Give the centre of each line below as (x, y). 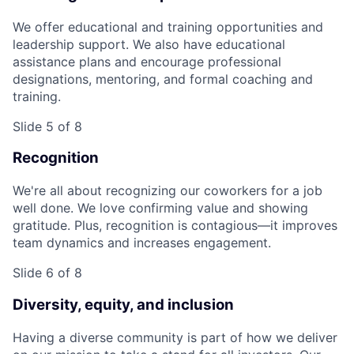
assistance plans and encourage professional (147, 61)
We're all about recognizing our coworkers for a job (168, 191)
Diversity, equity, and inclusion (123, 304)
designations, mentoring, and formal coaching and (163, 79)
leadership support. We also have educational (149, 44)
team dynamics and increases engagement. (142, 243)
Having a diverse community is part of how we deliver (175, 337)
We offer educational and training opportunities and (168, 26)
